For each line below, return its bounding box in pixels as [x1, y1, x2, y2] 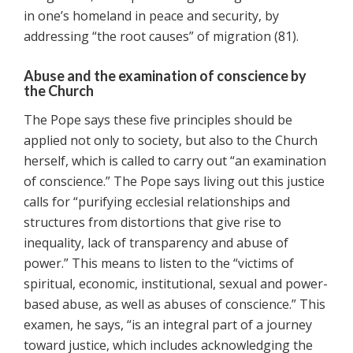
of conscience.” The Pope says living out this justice [24, 173, 325, 191]
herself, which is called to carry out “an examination [24, 152, 326, 170]
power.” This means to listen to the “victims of [24, 255, 294, 273]
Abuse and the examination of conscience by [24, 67, 307, 85]
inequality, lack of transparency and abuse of [24, 234, 288, 252]
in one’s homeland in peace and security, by [24, 7, 279, 25]
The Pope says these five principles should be [24, 111, 292, 129]
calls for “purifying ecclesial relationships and [24, 193, 290, 211]
